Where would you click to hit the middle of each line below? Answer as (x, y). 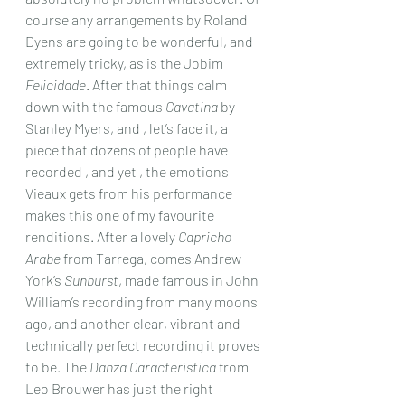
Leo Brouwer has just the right (121, 388)
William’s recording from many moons (143, 301)
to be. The (57, 367)
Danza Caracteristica (153, 367)
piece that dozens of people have (128, 150)
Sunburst (91, 280)
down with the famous (95, 106)
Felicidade (56, 85)
